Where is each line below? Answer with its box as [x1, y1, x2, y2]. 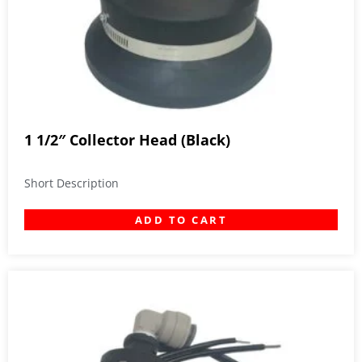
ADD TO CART [134, 213, 228, 228]
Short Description [24, 175, 119, 192]
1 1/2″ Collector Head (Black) [24, 130, 230, 150]
